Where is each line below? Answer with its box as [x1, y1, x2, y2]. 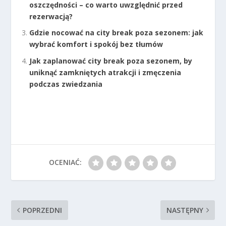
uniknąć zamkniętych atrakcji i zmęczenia [29, 68, 182, 78]
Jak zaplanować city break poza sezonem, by [29, 56, 193, 66]
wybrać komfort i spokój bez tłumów [29, 39, 163, 49]
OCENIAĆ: [48, 157, 82, 167]
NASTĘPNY [166, 205, 203, 215]
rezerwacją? [29, 11, 73, 21]
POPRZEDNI [23, 205, 63, 215]
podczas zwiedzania [29, 79, 103, 89]
